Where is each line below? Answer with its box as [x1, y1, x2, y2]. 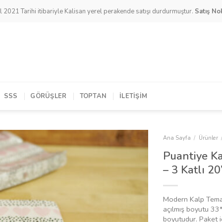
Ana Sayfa [163, 134, 191, 142]
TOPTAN [79, 91, 107, 101]
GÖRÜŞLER [30, 91, 67, 101]
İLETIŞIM [119, 91, 148, 101]
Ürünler [198, 134, 218, 142]
